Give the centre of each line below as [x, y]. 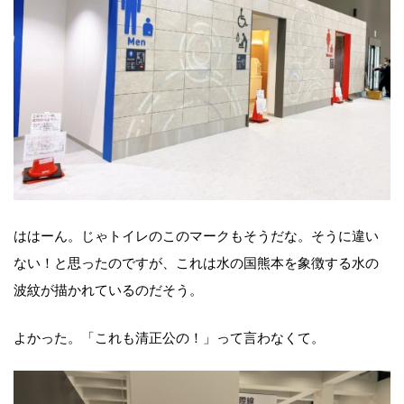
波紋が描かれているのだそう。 [108, 288]
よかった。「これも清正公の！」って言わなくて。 [169, 336]
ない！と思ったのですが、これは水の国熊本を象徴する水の [196, 261]
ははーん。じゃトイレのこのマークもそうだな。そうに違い [196, 234]
